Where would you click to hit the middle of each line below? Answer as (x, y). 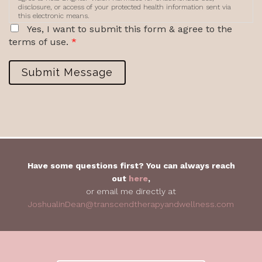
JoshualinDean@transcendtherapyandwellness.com (131, 204)
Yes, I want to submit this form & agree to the (130, 29)
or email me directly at (131, 191)
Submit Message (67, 72)
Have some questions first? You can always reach (131, 165)
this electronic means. (54, 15)
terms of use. (40, 42)
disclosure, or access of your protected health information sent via (125, 7)
